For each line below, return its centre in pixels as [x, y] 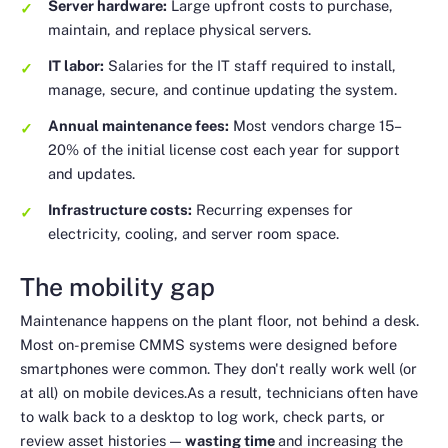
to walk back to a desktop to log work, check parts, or [202, 417]
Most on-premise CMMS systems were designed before [208, 345]
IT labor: [76, 66]
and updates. [91, 174]
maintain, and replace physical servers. [179, 30]
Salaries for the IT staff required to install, [250, 66]
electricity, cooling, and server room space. [193, 234]
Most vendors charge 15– [315, 126]
